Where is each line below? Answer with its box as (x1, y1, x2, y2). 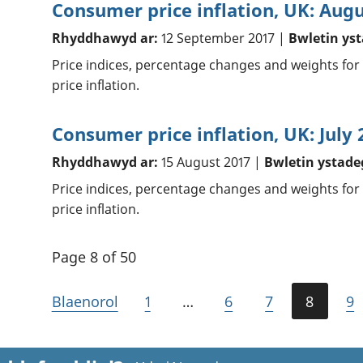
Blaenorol (51, 292, 118, 312)
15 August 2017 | (157, 153, 264, 172)
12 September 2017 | (157, 29, 288, 48)
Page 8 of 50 (51, 247, 136, 267)
